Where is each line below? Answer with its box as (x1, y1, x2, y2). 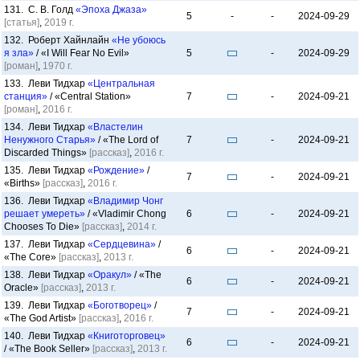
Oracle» (4, 282, 41, 293)
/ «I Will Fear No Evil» (34, 47, 129, 59)
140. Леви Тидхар (4, 330, 88, 342)
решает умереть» (4, 208, 85, 219)
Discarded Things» (4, 147, 89, 158)
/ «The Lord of (96, 134, 158, 145)
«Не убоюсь (112, 35, 166, 46)
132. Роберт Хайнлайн (4, 35, 112, 46)
